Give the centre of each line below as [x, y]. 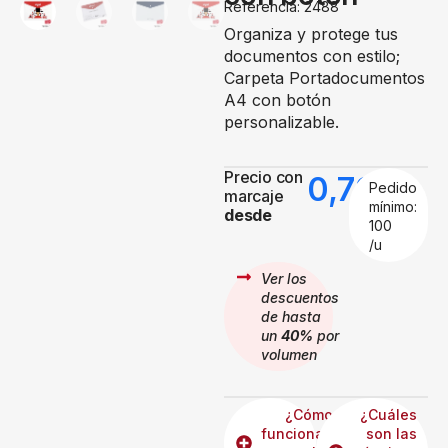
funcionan [297, 433]
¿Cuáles [388, 414]
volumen [289, 354]
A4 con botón [277, 99]
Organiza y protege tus [311, 33]
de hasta [291, 316]
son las [391, 433]
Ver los [284, 278]
